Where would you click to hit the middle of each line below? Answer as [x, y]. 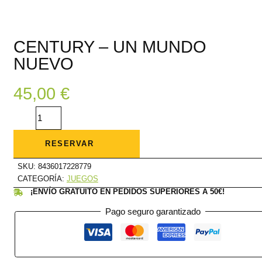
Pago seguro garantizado [153, 211]
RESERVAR [70, 144]
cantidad [29, 151]
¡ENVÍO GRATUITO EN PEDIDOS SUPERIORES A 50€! [127, 192]
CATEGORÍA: [42, 179]
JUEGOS [82, 179]
